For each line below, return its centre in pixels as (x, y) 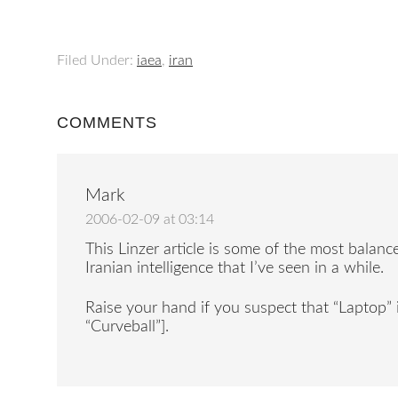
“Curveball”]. (127, 327)
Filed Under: (97, 60)
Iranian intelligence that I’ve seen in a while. (235, 268)
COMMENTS (107, 123)
